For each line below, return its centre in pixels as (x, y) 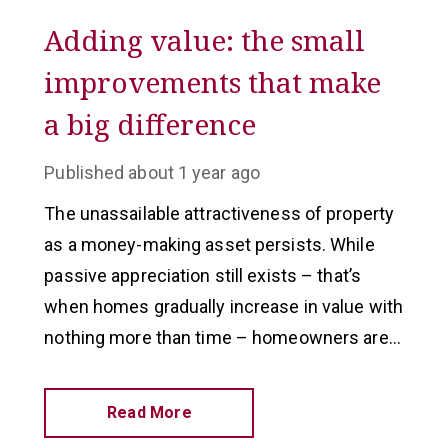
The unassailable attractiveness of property (219, 213)
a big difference (150, 124)
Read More (149, 412)
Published (84, 172)
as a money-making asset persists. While (209, 244)
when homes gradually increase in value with (224, 306)
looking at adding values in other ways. (198, 368)
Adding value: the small (205, 40)
